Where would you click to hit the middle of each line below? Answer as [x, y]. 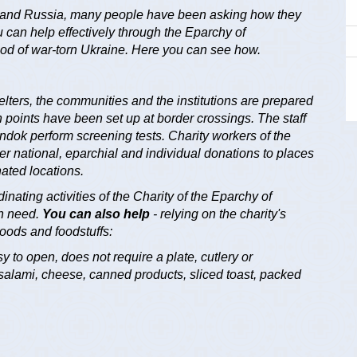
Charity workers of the [229, 136]
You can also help [98, 214]
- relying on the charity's [220, 214]
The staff [282, 119]
